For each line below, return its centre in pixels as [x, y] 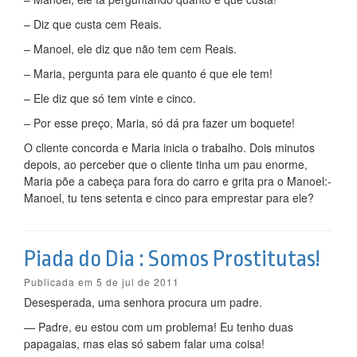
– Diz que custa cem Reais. [93, 24]
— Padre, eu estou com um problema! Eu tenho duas [159, 327]
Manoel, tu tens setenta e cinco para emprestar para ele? [169, 198]
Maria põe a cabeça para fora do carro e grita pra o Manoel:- [178, 181]
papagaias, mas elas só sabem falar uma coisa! [144, 343]
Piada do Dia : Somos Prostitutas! [172, 259]
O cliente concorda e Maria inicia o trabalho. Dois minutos [169, 147]
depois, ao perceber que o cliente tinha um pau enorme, [166, 164]
